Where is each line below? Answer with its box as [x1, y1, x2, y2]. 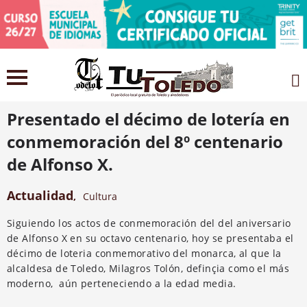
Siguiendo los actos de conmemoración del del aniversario [7, 216, 291, 230]
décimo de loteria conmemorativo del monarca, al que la [7, 246, 282, 260]
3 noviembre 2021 [19, 87, 109, 101]
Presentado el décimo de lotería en [7, 107, 290, 130]
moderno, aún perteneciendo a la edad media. [7, 276, 236, 290]
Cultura [82, 189, 117, 203]
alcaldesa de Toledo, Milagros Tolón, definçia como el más [7, 261, 289, 275]
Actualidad [7, 186, 73, 204]
